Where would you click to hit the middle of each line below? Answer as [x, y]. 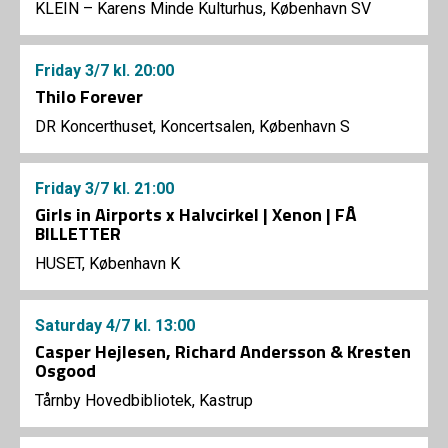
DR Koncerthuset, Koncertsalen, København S [192, 127]
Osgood [65, 371]
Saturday [70, 326]
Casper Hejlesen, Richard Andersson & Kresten [223, 352]
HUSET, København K [107, 264]
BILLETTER [78, 234]
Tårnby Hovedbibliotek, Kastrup [144, 401]
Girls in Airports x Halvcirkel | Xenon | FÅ [196, 215]
